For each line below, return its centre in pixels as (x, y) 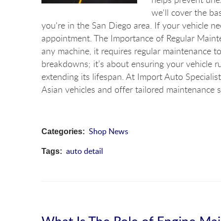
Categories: (63, 131)
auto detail (85, 151)
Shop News (109, 131)
